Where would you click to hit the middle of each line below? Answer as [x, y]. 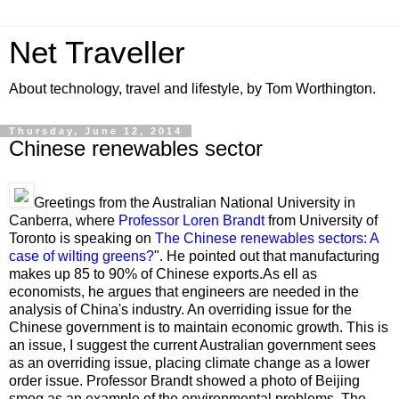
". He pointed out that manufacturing [267, 256]
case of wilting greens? [81, 256]
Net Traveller [97, 53]
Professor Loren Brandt [191, 220]
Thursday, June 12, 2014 [96, 131]
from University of [321, 220]
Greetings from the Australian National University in [195, 202]
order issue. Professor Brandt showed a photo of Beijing [184, 380]
